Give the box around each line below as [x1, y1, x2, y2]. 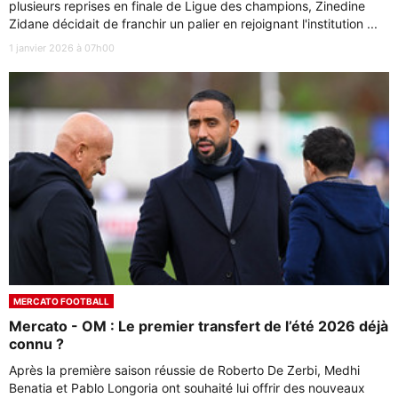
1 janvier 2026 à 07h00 [9, 41, 115, 54]
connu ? [9, 335, 64, 354]
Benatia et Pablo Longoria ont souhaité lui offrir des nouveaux [9, 380, 365, 396]
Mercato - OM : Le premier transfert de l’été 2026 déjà [9, 317, 388, 336]
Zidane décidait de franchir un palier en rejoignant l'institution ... [9, 15, 378, 31]
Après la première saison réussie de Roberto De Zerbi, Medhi [9, 362, 360, 378]
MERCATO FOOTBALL [13, 296, 109, 307]
